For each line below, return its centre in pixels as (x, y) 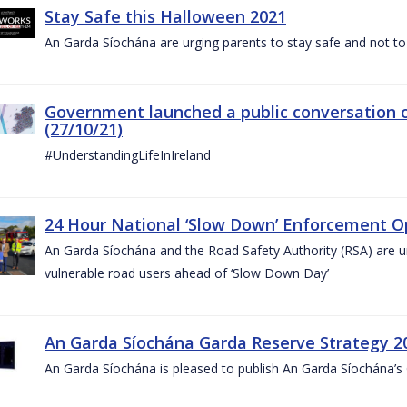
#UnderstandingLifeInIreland (128, 154)
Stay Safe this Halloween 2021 (165, 16)
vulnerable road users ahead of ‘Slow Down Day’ (187, 273)
